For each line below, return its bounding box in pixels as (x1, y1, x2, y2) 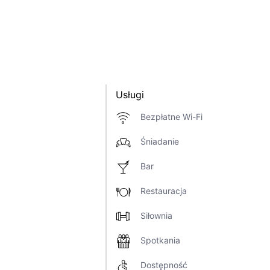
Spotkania (140, 235, 180, 246)
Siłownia (140, 210, 172, 221)
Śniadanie (140, 136, 179, 147)
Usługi (116, 89, 144, 101)
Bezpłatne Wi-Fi (140, 111, 202, 122)
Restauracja (140, 186, 187, 196)
